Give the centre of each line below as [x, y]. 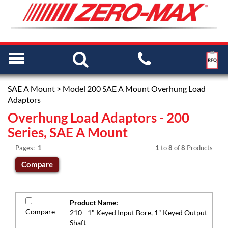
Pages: [26, 148]
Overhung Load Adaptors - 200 [98, 118]
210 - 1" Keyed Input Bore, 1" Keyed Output [138, 212]
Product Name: [94, 202]
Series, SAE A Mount [68, 132]
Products [199, 148]
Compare [40, 211]
